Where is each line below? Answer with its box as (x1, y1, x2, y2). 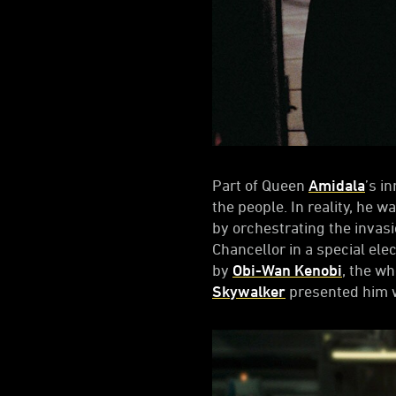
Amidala (308, 175, 365, 194)
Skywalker (212, 281, 286, 300)
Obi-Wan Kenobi (232, 260, 342, 278)
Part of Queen (212, 175, 308, 194)
